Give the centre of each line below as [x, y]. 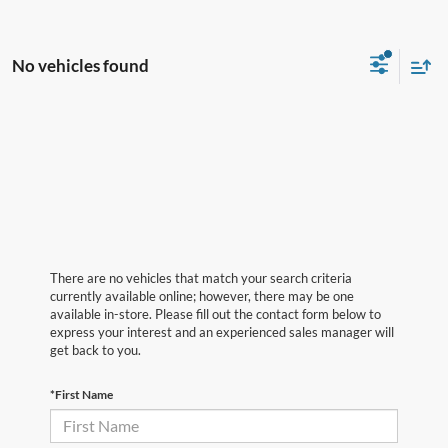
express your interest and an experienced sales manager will [222, 331]
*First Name [81, 394]
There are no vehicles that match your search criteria [201, 277]
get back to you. [95, 349]
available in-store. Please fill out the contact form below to [215, 313]
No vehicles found [80, 66]
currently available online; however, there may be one [202, 295]
